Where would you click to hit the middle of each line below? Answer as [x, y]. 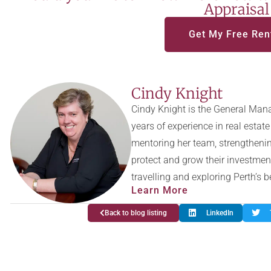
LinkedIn [220, 213]
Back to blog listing [135, 213]
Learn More [159, 191]
